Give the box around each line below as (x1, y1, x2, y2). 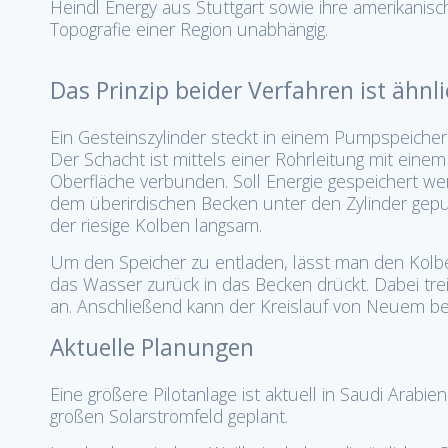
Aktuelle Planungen (50, 332, 254, 363)
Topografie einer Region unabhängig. (50, 17, 328, 41)
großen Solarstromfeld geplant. (50, 404, 288, 428)
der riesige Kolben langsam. (50, 213, 262, 237)
